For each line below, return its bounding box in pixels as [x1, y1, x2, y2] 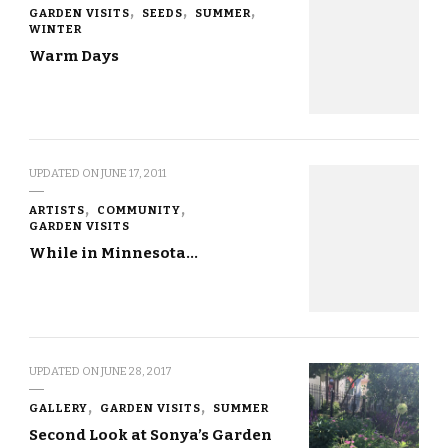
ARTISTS [29, 203, 85, 218]
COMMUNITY [97, 203, 181, 218]
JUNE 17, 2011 [101, 166, 166, 181]
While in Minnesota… [29, 244, 198, 263]
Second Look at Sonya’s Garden [29, 426, 272, 445]
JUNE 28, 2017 [101, 364, 172, 379]
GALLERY [29, 401, 88, 416]
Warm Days [29, 46, 119, 65]
